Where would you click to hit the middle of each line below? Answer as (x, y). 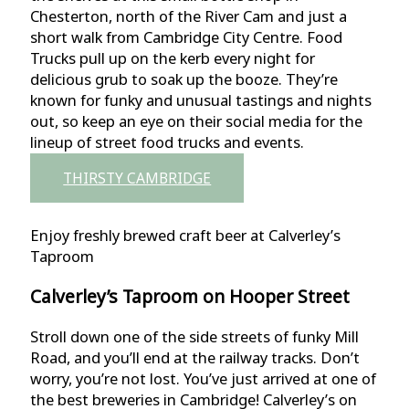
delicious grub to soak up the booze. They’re (184, 79)
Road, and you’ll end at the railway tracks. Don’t (195, 358)
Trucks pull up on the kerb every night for (173, 58)
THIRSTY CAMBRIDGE (137, 178)
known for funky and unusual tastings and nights (201, 100)
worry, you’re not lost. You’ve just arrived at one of (204, 379)
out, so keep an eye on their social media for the (197, 121)
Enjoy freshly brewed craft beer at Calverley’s (186, 235)
